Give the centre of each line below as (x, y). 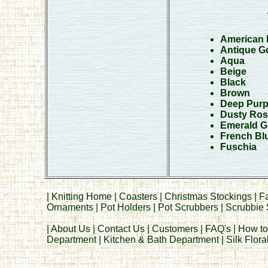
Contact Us (121, 229)
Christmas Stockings (208, 197)
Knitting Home (81, 197)
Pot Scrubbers (188, 207)
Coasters (139, 197)
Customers (175, 229)
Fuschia (238, 147)
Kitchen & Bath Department (161, 240)
